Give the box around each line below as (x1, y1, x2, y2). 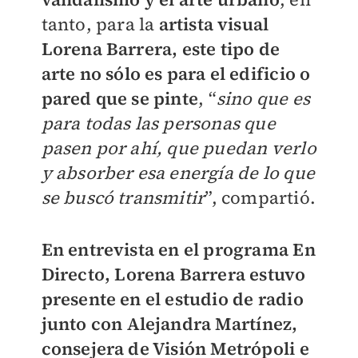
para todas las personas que (41, 111, 276, 135)
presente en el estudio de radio (41, 287, 304, 311)
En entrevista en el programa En (41, 237, 316, 261)
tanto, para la (41, 12, 159, 36)
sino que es (216, 86, 310, 110)
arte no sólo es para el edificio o (41, 62, 311, 86)
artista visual (158, 12, 269, 36)
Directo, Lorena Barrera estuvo (41, 262, 306, 286)
